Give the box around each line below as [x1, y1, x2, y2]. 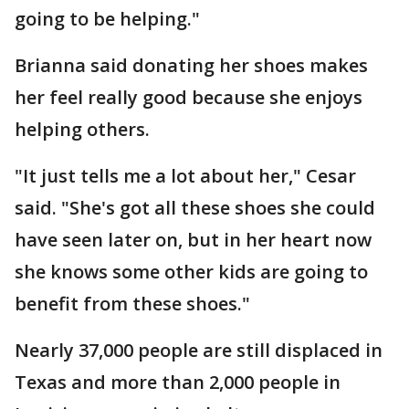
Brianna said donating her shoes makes [15, 53, 368, 78]
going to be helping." [15, 6, 204, 31]
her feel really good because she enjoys [15, 85, 362, 110]
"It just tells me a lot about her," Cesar [15, 163, 356, 188]
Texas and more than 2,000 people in [15, 370, 341, 394]
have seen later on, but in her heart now [15, 227, 372, 252]
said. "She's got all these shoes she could [15, 195, 375, 220]
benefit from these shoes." [15, 291, 255, 316]
